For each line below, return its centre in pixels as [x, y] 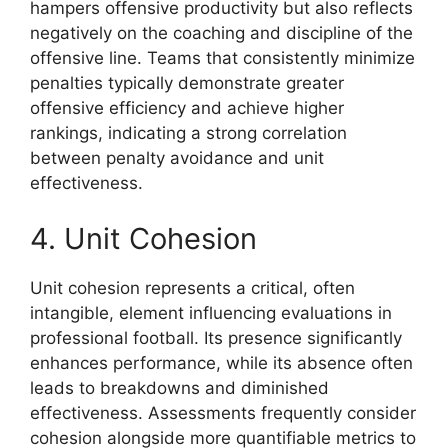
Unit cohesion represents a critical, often [192, 287]
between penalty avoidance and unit [177, 158]
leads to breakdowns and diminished [179, 387]
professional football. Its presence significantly [216, 337]
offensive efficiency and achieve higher [187, 108]
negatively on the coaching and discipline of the [221, 33]
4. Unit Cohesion [143, 238]
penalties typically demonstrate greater [187, 83]
